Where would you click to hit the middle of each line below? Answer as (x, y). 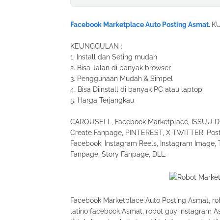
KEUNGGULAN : (96, 46)
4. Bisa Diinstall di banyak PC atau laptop (136, 89)
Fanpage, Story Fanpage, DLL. (118, 154)
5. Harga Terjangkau (102, 100)
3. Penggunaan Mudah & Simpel (122, 79)
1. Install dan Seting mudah (114, 57)
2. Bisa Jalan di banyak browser (121, 68)
